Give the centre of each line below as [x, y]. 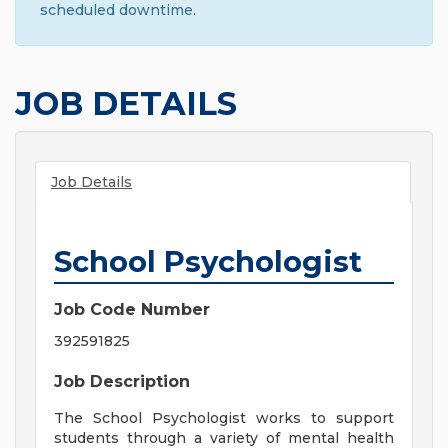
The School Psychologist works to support [224, 418]
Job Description [122, 382]
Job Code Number [132, 310]
